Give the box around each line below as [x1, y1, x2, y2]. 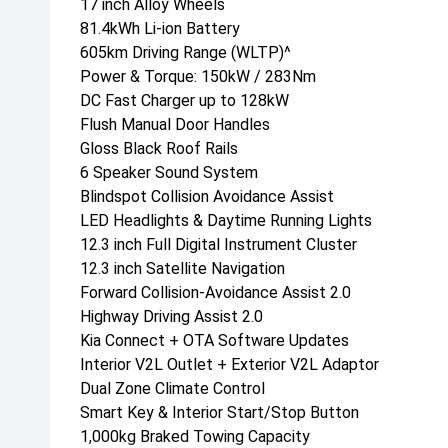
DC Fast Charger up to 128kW [80, 91, 289, 110]
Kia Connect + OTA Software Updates [80, 331, 349, 350]
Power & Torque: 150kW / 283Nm [80, 67, 316, 86]
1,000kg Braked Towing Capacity [80, 427, 310, 446]
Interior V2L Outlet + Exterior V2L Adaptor [80, 355, 379, 374]
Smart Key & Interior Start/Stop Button [80, 403, 359, 422]
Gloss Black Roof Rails [80, 139, 238, 158]
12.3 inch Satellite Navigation [80, 259, 285, 278]
